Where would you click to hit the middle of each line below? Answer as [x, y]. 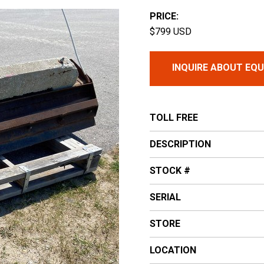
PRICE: [164, 16]
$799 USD [171, 32]
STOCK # [170, 171]
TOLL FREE [174, 118]
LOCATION [173, 250]
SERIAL [165, 197]
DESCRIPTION [180, 144]
